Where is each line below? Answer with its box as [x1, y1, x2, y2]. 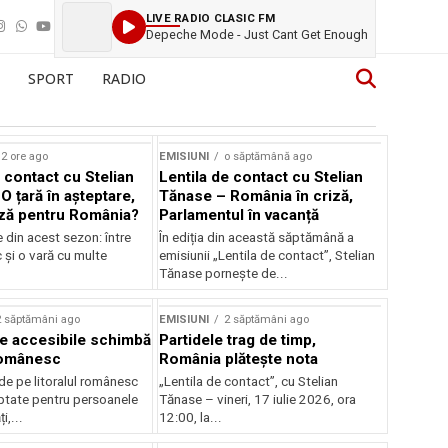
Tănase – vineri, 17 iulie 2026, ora [159, 392, 357, 407]
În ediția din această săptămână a [159, 230, 355, 245]
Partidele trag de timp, [159, 331, 317, 349]
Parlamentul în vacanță [159, 206, 320, 224]
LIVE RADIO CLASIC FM [146, 10, 276, 25]
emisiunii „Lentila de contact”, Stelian [159, 248, 376, 263]
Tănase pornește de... [159, 266, 289, 281]
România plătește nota [159, 350, 319, 368]
